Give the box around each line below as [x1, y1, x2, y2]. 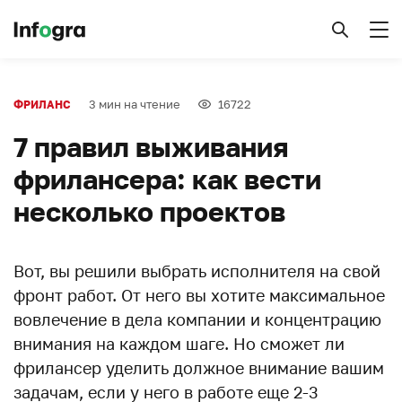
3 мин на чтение [89, 97, 180, 111]
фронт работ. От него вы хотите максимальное [13, 285, 385, 305]
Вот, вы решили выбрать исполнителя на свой [13, 261, 380, 281]
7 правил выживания [13, 131, 289, 163]
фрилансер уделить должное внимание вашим [13, 358, 384, 378]
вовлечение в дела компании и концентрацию [13, 310, 381, 329]
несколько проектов [13, 196, 285, 228]
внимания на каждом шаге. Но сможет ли [13, 334, 345, 354]
